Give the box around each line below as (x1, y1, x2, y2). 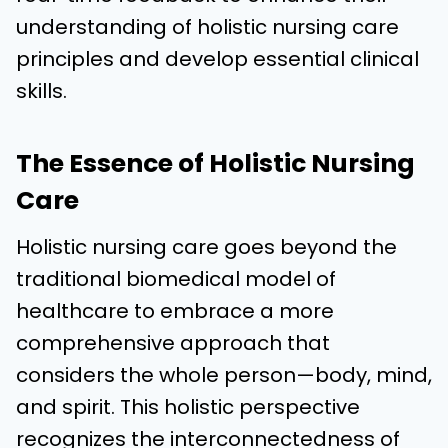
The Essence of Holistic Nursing (16, 145, 415, 181)
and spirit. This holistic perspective (16, 393, 360, 421)
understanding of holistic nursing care (16, 13, 399, 41)
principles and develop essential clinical (16, 45, 419, 73)
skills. (16, 77, 67, 105)
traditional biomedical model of (16, 265, 336, 293)
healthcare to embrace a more (16, 297, 334, 325)
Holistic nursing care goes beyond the (16, 233, 397, 261)
